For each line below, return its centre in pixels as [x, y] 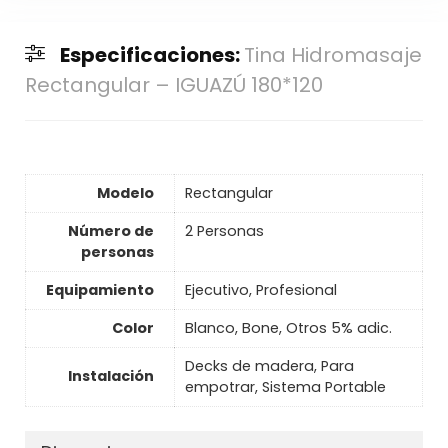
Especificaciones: [151, 54]
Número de [110, 230]
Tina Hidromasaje [332, 54]
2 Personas [224, 230]
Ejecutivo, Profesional [260, 289]
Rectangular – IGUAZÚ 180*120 [173, 84]
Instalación [110, 375]
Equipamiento [99, 289]
